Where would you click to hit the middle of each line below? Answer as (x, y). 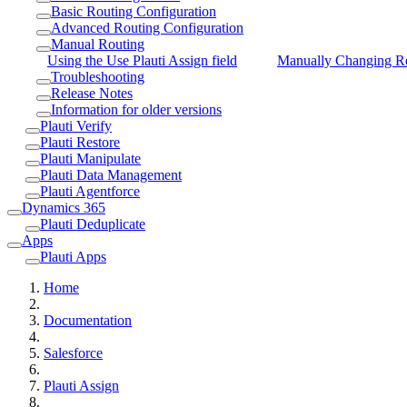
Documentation (88, 320)
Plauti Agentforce (90, 191)
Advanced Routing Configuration (147, 27)
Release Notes (92, 93)
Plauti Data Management (111, 174)
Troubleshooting (98, 76)
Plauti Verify (76, 125)
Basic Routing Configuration (134, 11)
